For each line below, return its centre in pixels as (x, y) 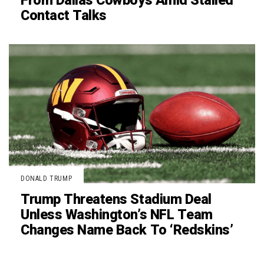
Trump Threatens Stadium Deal (116, 199)
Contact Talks (64, 16)
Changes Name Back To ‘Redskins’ (127, 230)
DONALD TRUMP (47, 178)
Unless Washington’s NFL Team (117, 214)
